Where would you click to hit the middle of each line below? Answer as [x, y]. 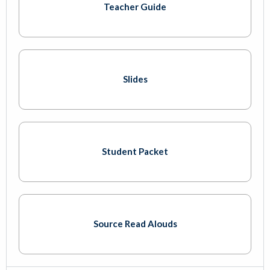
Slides [135, 79]
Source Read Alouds [135, 224]
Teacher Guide [135, 7]
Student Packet [135, 152]
